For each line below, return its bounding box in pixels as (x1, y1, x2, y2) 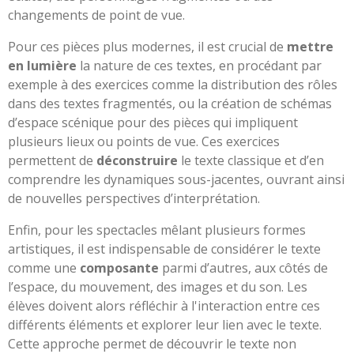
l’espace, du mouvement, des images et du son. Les (8, 277, 307, 296)
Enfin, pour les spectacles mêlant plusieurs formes (8, 220, 306, 239)
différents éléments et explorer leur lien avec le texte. (8, 315, 322, 333)
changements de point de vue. (8, 6, 185, 24)
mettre (287, 37, 333, 55)
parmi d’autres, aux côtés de (159, 258, 328, 277)
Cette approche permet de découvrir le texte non (8, 334, 296, 352)
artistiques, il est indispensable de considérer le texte (8, 239, 321, 258)
